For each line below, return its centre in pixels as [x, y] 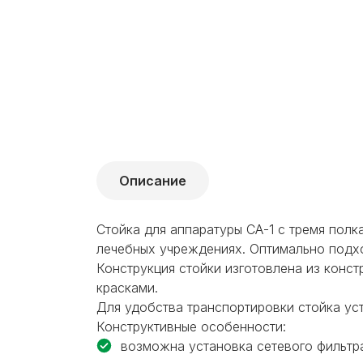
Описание [153, 180]
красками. [127, 287]
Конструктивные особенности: [191, 326]
